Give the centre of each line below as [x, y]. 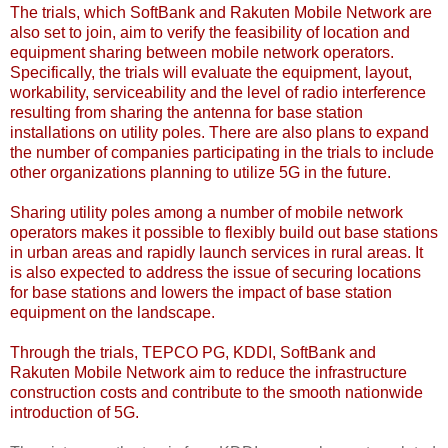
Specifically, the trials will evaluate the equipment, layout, [211, 73]
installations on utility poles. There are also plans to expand [219, 133]
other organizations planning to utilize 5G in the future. [200, 173]
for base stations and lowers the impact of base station [201, 293]
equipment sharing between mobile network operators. [202, 53]
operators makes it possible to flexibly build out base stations [224, 233]
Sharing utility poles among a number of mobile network [206, 213]
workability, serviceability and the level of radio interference [218, 93]
